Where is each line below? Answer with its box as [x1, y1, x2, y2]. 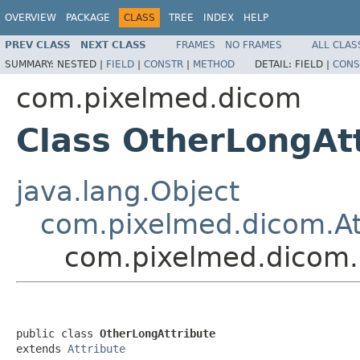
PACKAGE [66, 12, 110, 23]
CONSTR [144, 58, 183, 70]
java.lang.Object [16, 174, 239, 207]
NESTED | [57, 58, 106, 70]
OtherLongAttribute [100, 326, 215, 340]
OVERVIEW [5, 12, 56, 23]
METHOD [193, 58, 235, 70]
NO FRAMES [225, 39, 282, 51]
